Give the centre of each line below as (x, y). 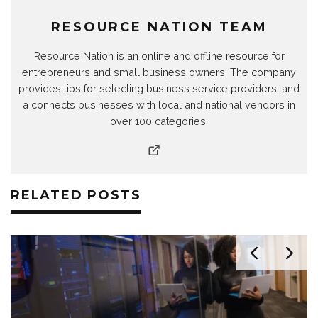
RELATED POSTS (76, 195)
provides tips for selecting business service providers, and (159, 88)
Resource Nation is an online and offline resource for (159, 56)
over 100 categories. (159, 121)
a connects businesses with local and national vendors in (159, 105)
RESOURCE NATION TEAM (159, 27)
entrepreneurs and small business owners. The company (159, 72)
